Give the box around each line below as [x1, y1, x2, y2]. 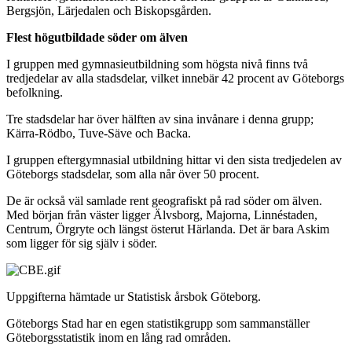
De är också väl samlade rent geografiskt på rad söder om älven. [6, 193, 322, 207]
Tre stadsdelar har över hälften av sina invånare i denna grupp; [6, 112, 313, 126]
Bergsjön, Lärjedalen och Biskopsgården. [6, 3, 211, 17]
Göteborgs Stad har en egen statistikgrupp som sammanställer [6, 316, 310, 330]
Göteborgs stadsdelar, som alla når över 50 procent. [6, 167, 259, 181]
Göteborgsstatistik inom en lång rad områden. [6, 330, 231, 344]
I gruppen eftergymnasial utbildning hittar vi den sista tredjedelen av [6, 152, 342, 167]
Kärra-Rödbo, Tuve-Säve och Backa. [6, 126, 191, 140]
